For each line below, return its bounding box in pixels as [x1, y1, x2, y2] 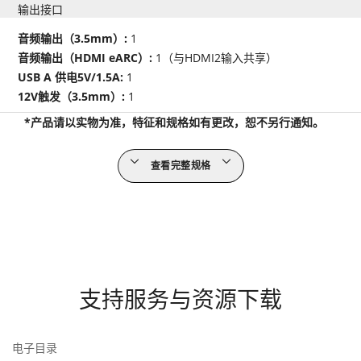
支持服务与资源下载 [79, 284, 282, 315]
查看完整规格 [150, 159, 211, 173]
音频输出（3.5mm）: [18, 31, 131, 47]
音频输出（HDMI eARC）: [18, 50, 156, 66]
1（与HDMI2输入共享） [156, 50, 278, 66]
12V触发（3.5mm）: [18, 89, 129, 105]
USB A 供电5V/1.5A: [18, 69, 127, 85]
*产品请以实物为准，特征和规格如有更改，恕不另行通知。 [24, 114, 324, 131]
